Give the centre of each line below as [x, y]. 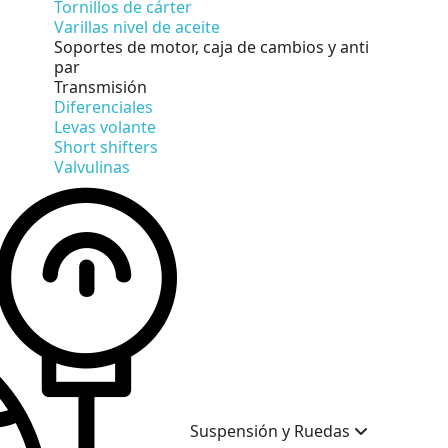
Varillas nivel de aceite [137, 26]
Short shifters [106, 146]
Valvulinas [92, 166]
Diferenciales [103, 106]
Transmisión [100, 86]
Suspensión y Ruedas [272, 430]
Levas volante [105, 126]
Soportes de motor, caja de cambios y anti [211, 46]
